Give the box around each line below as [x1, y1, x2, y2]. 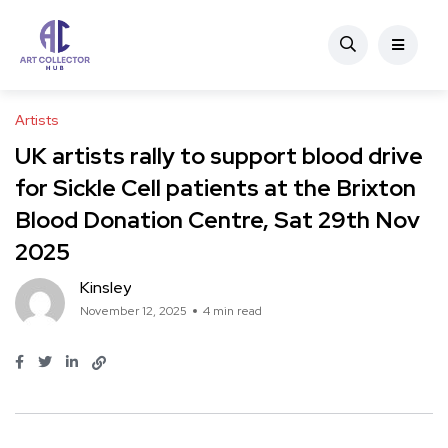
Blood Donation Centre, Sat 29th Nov [15, 205, 420, 235]
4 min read [203, 303, 262, 319]
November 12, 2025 [80, 303, 187, 319]
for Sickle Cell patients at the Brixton [15, 173, 416, 203]
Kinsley [80, 277, 131, 298]
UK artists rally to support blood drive [15, 141, 423, 171]
